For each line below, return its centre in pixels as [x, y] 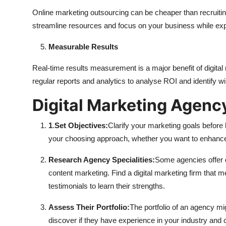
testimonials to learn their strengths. [107, 186]
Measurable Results [83, 47]
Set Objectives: [81, 126]
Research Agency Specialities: [102, 160]
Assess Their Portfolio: [89, 207]
